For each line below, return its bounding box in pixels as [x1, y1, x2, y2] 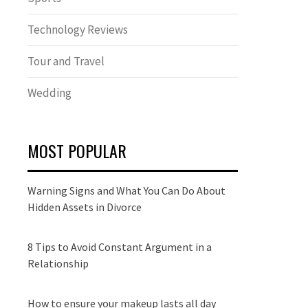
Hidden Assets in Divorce [27, 200, 142, 214]
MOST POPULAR [27, 138, 126, 163]
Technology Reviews [27, 22, 128, 37]
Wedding [27, 85, 71, 100]
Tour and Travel [27, 54, 104, 69]
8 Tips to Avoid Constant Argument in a [27, 240, 212, 254]
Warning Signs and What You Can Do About [27, 184, 225, 197]
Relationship [27, 256, 89, 270]
